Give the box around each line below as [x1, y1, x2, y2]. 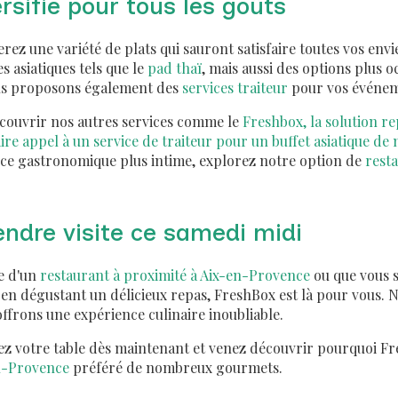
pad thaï [147, 59, 202, 78]
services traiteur [182, 78, 288, 98]
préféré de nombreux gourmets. [69, 358, 283, 378]
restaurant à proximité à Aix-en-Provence [40, 266, 310, 285]
